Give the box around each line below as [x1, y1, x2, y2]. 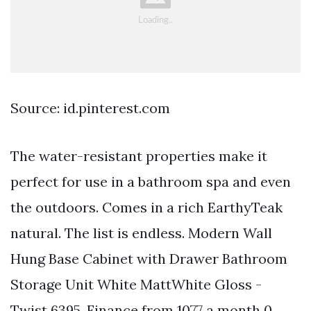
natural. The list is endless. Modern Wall [10, 224, 272, 242]
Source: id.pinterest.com [10, 99, 170, 117]
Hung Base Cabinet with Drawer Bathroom [10, 250, 287, 268]
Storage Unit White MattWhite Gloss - [10, 276, 262, 294]
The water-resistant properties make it [10, 147, 267, 165]
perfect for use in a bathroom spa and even [10, 173, 291, 191]
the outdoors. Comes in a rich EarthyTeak [10, 199, 283, 217]
